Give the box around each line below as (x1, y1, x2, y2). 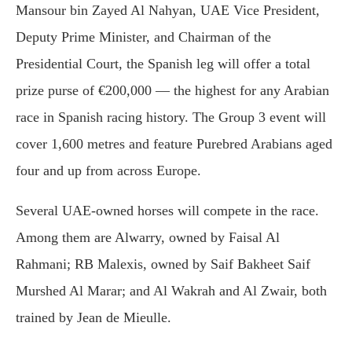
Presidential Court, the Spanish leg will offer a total (16, 56, 310, 72)
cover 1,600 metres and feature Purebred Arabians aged (16, 136, 332, 152)
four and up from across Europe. (16, 163, 201, 179)
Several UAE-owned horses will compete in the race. (16, 203, 319, 219)
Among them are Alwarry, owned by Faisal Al (16, 229, 280, 246)
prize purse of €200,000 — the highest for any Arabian (16, 82, 329, 99)
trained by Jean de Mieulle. (16, 310, 171, 326)
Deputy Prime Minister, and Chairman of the (16, 29, 271, 46)
